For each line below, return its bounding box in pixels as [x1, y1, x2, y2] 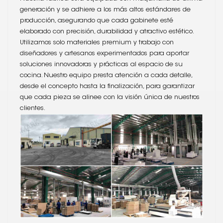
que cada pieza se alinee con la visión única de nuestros [20, 94, 200, 101]
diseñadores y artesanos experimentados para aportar [20, 50, 189, 57]
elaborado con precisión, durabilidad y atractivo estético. [20, 28, 193, 35]
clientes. [20, 105, 45, 112]
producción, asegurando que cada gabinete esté [20, 17, 173, 24]
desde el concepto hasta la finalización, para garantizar [20, 83, 195, 90]
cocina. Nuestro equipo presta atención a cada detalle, [20, 72, 192, 79]
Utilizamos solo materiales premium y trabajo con [20, 39, 174, 46]
